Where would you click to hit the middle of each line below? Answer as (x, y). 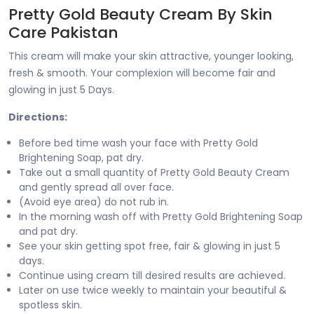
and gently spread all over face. (96, 187)
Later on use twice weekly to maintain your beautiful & (153, 290)
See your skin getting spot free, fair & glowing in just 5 (150, 246)
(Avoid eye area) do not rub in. (94, 202)
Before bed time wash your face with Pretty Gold (138, 143)
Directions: (38, 117)
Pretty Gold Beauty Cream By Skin (141, 14)
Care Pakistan (63, 32)
